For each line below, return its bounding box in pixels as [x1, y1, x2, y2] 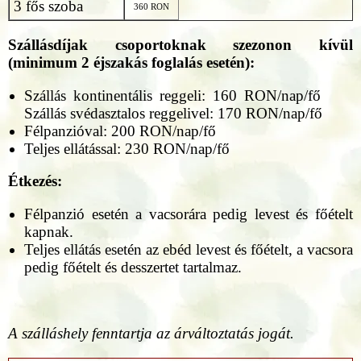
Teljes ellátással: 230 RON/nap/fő [24, 139, 230, 157]
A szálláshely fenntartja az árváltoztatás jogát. [8, 325, 294, 342]
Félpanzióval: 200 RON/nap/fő [24, 122, 216, 139]
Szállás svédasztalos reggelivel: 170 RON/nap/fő [24, 104, 322, 122]
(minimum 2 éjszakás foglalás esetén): [8, 53, 255, 71]
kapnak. [24, 223, 73, 241]
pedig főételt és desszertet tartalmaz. [24, 259, 242, 276]
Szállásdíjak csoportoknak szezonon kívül [8, 35, 353, 53]
